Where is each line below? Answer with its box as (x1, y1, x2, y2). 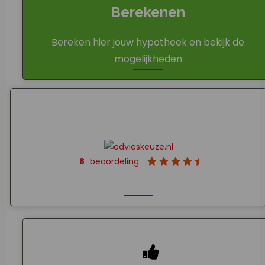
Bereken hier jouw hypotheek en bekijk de (51, 35, 244, 49)
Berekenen (111, 3, 185, 21)
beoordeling (89, 156, 141, 168)
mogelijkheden (114, 51, 182, 66)
